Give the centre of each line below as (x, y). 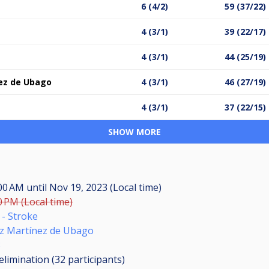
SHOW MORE (134, 131)
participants (95, 259)
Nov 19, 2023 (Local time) (104, 187)
